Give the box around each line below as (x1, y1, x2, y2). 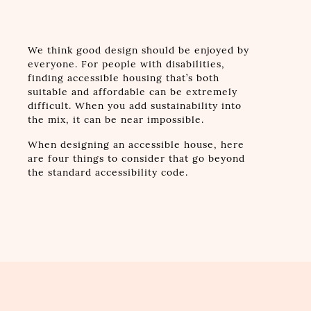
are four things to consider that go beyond (27, 152, 245, 165)
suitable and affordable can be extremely (27, 85, 237, 98)
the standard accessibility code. (27, 166, 188, 178)
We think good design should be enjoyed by (27, 44, 249, 56)
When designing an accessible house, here (27, 138, 244, 151)
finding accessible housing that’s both (27, 72, 219, 84)
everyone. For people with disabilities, (27, 58, 225, 70)
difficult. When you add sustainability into (27, 99, 242, 112)
